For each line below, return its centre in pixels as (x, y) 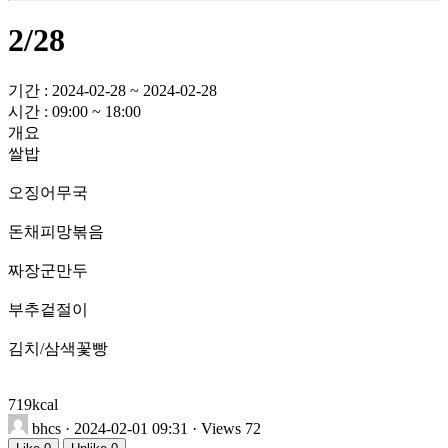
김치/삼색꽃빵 (58, 348)
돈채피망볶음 (56, 231)
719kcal (33, 404)
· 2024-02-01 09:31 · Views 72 (163, 428)
